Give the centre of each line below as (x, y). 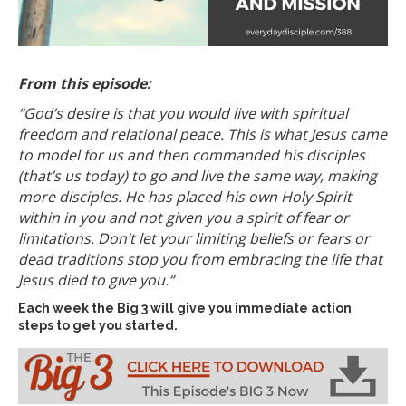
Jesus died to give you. (93, 280)
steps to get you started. (98, 326)
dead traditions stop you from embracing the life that (200, 260)
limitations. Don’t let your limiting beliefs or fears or (194, 239)
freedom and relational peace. (121, 135)
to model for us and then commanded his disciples (192, 155)
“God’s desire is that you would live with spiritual (183, 114)
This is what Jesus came (305, 135)
